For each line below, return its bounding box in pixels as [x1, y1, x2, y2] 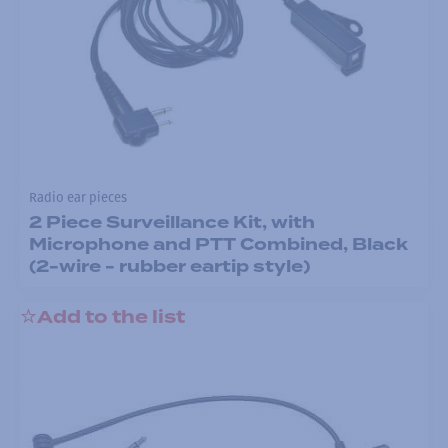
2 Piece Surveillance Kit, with [28, 209, 315, 235]
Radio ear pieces [28, 190, 127, 206]
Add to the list [37, 304, 185, 331]
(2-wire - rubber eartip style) [28, 253, 310, 279]
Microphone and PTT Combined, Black [28, 231, 408, 257]
